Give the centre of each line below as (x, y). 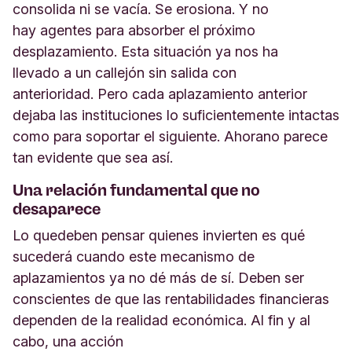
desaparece (58, 209)
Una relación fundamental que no (136, 190)
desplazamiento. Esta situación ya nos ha (145, 51)
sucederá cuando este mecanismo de (134, 257)
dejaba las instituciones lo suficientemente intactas (176, 115)
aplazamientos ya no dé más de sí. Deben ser (158, 278)
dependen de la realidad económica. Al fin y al (161, 320)
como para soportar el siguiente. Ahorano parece (170, 136)
